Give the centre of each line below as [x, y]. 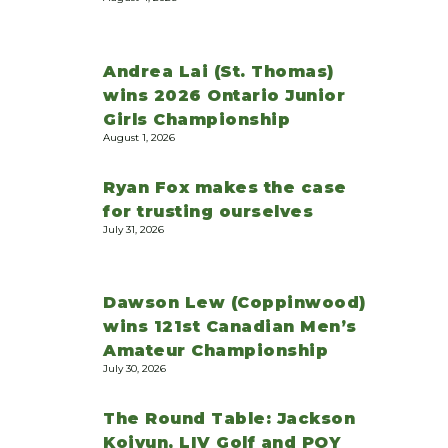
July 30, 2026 [134, 369]
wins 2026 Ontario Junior [224, 95]
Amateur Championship [215, 351]
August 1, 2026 [139, 137]
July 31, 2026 [133, 229]
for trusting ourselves [208, 211]
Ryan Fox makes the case [225, 187]
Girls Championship [196, 119]
